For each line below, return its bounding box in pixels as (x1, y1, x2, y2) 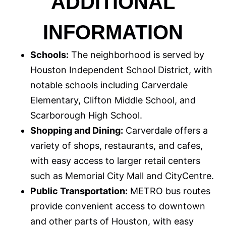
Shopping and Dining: (30, 125, 123, 136)
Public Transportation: (30, 185, 128, 196)
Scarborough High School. (30, 109, 142, 121)
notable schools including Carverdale (30, 79, 188, 90)
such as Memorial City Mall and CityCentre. (30, 170, 214, 181)
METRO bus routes (128, 185, 210, 196)
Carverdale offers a (123, 125, 208, 136)
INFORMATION (43, 21, 183, 43)
